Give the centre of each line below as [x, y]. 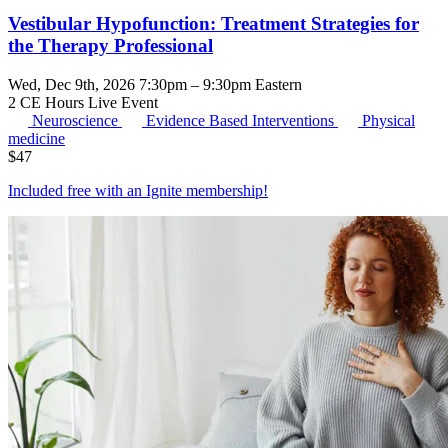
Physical [388, 120]
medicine [36, 138]
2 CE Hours [48, 102]
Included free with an [77, 190]
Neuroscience [77, 120]
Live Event [123, 102]
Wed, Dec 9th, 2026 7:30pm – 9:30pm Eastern [155, 84]
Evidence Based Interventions [242, 120]
